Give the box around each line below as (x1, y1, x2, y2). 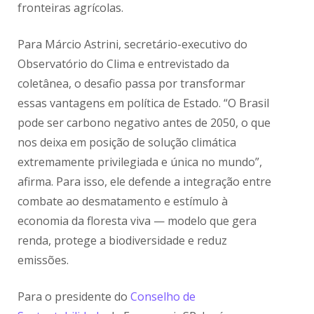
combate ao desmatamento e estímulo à (18, 193, 228, 210)
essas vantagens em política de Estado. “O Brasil (18, 95, 270, 111)
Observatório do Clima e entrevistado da (18, 56, 230, 72)
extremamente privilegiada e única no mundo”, (18, 154, 263, 170)
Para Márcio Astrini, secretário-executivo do (18, 36, 248, 53)
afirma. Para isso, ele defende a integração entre (18, 174, 272, 190)
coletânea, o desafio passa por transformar (18, 76, 246, 92)
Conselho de (130, 289, 196, 305)
